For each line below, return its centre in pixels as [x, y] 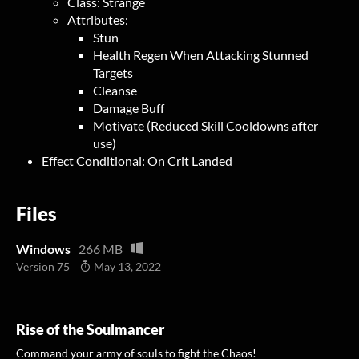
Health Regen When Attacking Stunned [201, 55]
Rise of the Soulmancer [90, 329]
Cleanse [115, 90]
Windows [43, 249]
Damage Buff [129, 108]
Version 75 [43, 266]
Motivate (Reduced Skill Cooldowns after [206, 125]
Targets [113, 73]
